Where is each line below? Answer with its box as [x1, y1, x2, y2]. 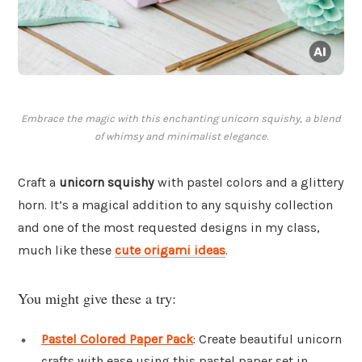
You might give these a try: [18, 288, 176, 308]
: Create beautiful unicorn [193, 330, 342, 347]
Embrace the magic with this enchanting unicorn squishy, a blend [21, 112, 341, 125]
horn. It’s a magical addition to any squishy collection [18, 197, 333, 213]
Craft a [18, 175, 59, 191]
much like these [18, 242, 115, 259]
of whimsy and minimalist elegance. [94, 130, 268, 143]
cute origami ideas [115, 242, 225, 259]
